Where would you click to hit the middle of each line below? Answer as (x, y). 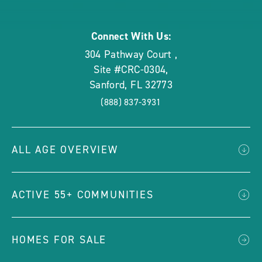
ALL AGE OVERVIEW (65, 150)
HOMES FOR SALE (59, 240)
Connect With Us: (131, 36)
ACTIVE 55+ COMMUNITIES (83, 195)
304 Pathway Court (130, 54)
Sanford (107, 85)
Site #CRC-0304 (130, 70)
